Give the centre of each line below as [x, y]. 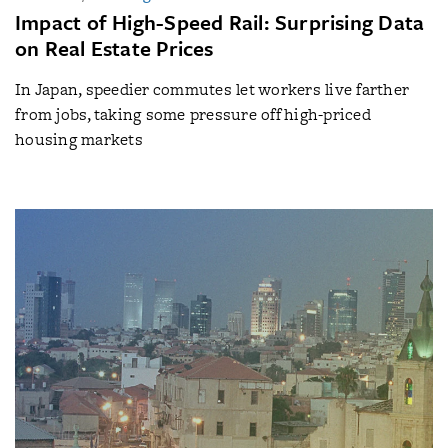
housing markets [79, 139]
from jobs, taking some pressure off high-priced [193, 114]
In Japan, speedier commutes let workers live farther [212, 89]
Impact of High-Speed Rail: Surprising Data [220, 21]
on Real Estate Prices [114, 47]
